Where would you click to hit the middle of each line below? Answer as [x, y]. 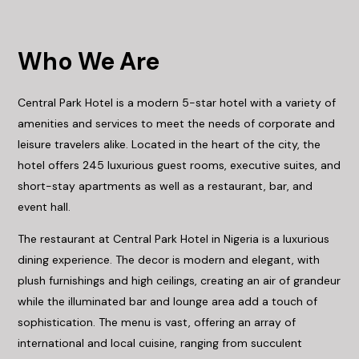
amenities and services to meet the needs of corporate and [177, 123]
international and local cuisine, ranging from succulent [160, 343]
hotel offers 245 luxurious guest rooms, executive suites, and [179, 165]
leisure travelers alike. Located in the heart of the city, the [169, 144]
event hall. [44, 207]
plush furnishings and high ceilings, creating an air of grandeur [179, 280]
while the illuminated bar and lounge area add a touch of [168, 301]
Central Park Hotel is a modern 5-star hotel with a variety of [177, 103]
